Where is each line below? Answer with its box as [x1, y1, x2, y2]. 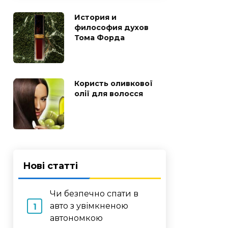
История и [74, 12, 117, 22]
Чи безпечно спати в [50, 188, 138, 198]
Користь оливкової [74, 78, 153, 88]
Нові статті [23, 160, 78, 172]
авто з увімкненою [50, 201, 128, 211]
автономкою [50, 213, 103, 223]
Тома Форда [74, 33, 125, 42]
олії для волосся [74, 89, 143, 98]
